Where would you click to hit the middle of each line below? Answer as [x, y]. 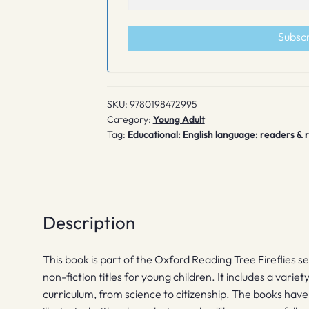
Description [89, 222]
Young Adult [179, 119]
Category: [130, 119]
